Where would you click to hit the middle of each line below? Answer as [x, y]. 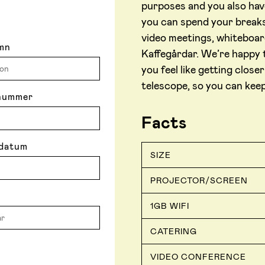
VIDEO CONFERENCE [198, 257]
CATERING [174, 232]
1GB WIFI [170, 206]
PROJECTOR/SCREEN [199, 181]
